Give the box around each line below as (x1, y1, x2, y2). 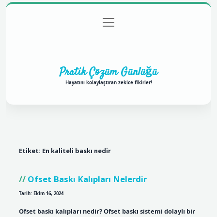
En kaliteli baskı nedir (42, 146, 111, 155)
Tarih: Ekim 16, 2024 (18, 190, 63, 197)
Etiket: (18, 146, 42, 155)
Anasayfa (42, 18, 68, 27)
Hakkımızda (92, 37, 125, 46)
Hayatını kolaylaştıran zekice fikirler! (65, 79, 152, 86)
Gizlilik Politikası (84, 18, 129, 27)
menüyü (102, 17, 124, 25)
